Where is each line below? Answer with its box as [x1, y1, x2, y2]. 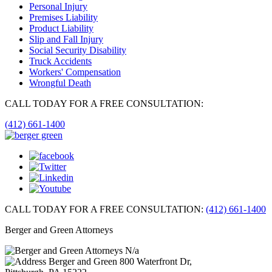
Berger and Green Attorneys [5, 224, 113, 235]
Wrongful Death [29, 77, 91, 88]
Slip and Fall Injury [29, 33, 103, 44]
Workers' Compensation [29, 66, 121, 77]
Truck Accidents [29, 55, 92, 66]
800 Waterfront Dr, [120, 256, 192, 267]
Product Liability [29, 22, 93, 33]
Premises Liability [29, 12, 98, 22]
